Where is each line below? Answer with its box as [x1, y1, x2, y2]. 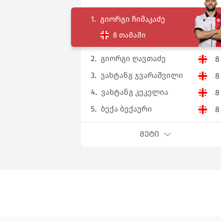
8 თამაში [113, 30, 146, 39]
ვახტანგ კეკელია [101, 87, 168, 97]
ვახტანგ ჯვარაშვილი [101, 71, 183, 80]
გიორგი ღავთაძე [101, 54, 166, 64]
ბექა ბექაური [101, 104, 152, 114]
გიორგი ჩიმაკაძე [100, 14, 165, 24]
